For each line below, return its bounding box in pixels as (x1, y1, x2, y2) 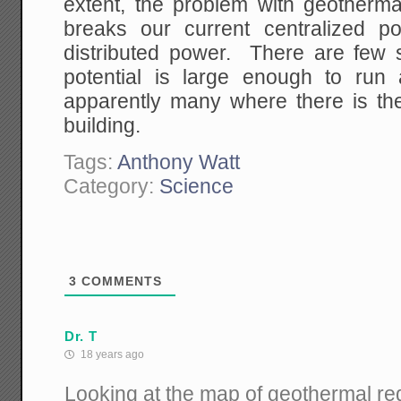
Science (159, 175, 235, 199)
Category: (64, 175, 160, 199)
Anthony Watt (117, 150, 241, 175)
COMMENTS (77, 274, 163, 289)
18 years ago (78, 348, 145, 362)
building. (64, 114, 141, 137)
